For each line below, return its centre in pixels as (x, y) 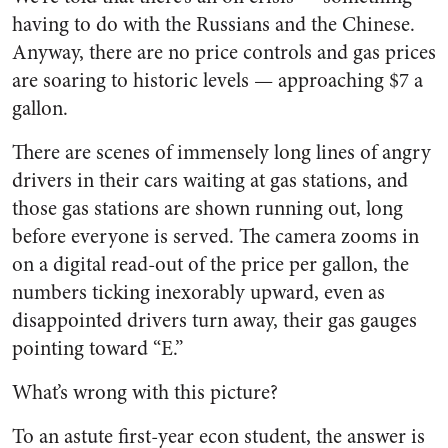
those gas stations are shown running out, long (207, 208)
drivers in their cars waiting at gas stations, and (210, 180)
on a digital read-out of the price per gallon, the (210, 264)
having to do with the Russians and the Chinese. (213, 24)
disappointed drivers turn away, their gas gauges (214, 320)
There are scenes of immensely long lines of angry (221, 152)
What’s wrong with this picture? (145, 392)
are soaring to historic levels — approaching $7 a (217, 80)
